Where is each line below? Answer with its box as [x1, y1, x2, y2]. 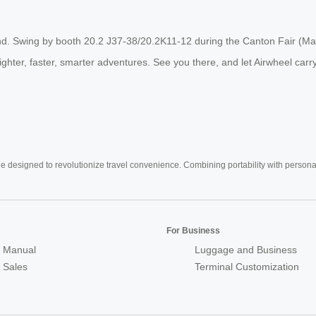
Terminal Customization [195, 260, 299, 272]
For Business [166, 225, 220, 236]
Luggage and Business [195, 243, 297, 255]
